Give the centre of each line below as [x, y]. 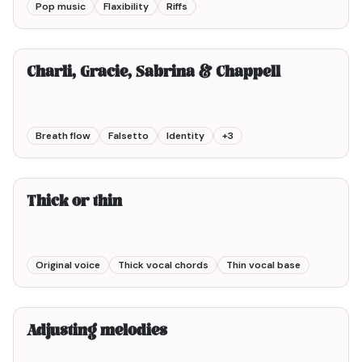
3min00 [317, 292]
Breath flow [63, 136]
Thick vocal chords [163, 265]
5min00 [316, 162]
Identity [185, 136]
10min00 [314, 33]
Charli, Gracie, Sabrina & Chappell [154, 73]
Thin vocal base [263, 265]
